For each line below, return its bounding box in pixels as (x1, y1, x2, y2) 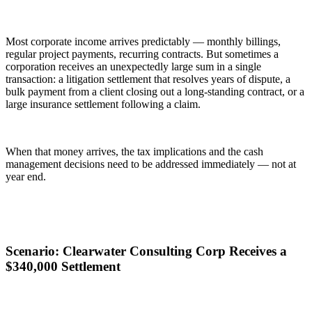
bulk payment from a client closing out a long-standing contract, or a (6, 86, 304, 98)
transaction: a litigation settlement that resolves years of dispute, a (6, 73, 290, 86)
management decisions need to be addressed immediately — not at (6, 158, 296, 171)
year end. (6, 171, 46, 183)
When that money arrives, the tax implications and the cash (6, 146, 263, 158)
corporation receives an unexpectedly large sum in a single (6, 61, 261, 73)
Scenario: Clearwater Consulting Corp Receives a (6, 244, 287, 259)
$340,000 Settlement (6, 259, 120, 274)
